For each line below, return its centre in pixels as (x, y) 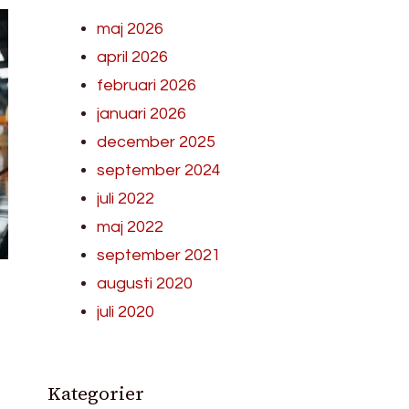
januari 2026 (142, 113)
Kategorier (96, 393)
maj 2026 (131, 28)
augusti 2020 (145, 283)
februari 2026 (147, 85)
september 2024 (159, 170)
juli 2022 (126, 198)
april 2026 (133, 57)
